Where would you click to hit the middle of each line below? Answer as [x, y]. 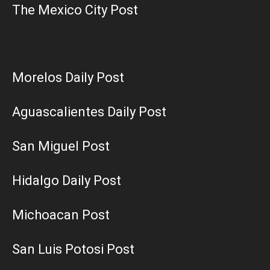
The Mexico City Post [75, 10]
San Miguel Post [61, 146]
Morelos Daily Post [68, 77]
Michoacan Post [61, 215]
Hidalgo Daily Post [67, 180]
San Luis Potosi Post [73, 249]
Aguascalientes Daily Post [89, 111]
